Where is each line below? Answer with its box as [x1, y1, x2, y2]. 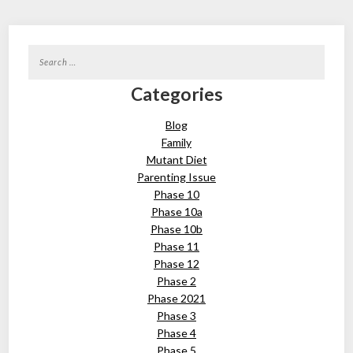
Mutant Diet [146, 153, 207, 166]
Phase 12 [154, 257, 199, 270]
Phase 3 [157, 309, 196, 322]
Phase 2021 [147, 292, 206, 305]
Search [28, 46, 62, 59]
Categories [130, 83, 223, 105]
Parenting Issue [137, 170, 216, 184]
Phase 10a [150, 205, 203, 218]
